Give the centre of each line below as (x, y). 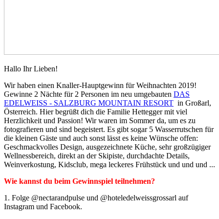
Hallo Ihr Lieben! (31, 68)
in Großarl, (192, 103)
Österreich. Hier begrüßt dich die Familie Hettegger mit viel (96, 111)
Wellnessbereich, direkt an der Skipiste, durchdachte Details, (97, 155)
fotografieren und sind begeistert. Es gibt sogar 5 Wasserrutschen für (109, 129)
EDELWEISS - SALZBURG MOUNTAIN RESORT (89, 103)
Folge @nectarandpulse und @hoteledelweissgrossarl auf (100, 197)
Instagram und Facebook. (43, 206)
